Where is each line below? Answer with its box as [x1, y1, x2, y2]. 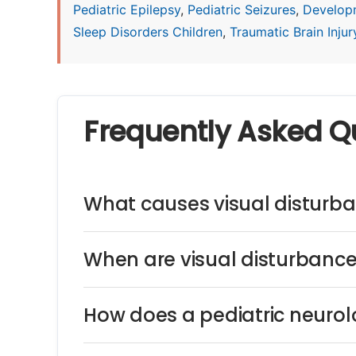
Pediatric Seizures [188, 2, 296, 17]
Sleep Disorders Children [73, 24, 222, 40]
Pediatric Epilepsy [73, 2, 180, 17]
